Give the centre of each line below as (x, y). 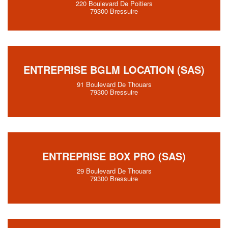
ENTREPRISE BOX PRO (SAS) (114, 156)
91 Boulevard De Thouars (114, 84)
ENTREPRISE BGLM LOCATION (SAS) (114, 69)
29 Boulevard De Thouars (114, 171)
